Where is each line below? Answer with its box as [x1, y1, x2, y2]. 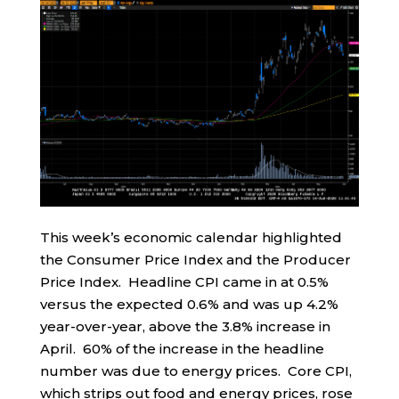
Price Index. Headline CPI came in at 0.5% [39, 273, 329, 290]
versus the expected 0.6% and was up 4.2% [39, 296, 338, 313]
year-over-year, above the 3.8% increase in [39, 318, 330, 335]
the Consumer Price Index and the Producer [39, 251, 351, 268]
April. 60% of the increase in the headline [39, 340, 324, 357]
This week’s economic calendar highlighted [39, 229, 342, 246]
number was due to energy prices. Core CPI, [39, 362, 352, 379]
